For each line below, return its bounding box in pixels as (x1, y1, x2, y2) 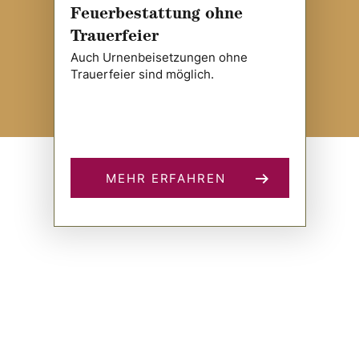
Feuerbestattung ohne (70, 6, 243, 23)
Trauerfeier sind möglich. (70, 66, 214, 82)
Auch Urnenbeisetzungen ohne (70, 49, 248, 65)
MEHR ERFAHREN (105, 170, 227, 186)
